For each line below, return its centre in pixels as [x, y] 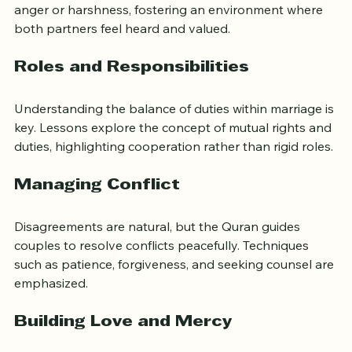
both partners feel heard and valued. [122, 55]
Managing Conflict [97, 213]
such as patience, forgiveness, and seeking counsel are [176, 291]
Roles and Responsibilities [132, 95]
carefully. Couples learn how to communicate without [170, 18]
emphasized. [51, 310]
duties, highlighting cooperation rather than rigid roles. [174, 173]
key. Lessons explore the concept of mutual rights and [174, 154]
